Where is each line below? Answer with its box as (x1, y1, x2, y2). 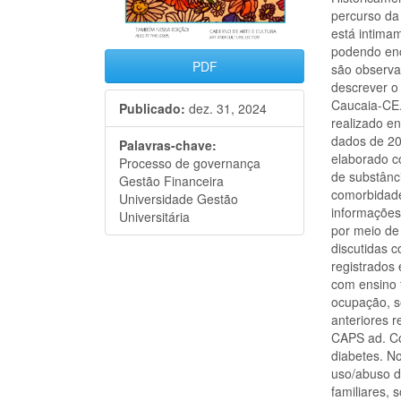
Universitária (119, 207, 190, 226)
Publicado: (119, 98, 185, 117)
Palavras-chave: (119, 135, 217, 154)
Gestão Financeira (119, 171, 224, 190)
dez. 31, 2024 (185, 98, 267, 117)
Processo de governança (119, 153, 260, 172)
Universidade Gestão (119, 189, 238, 208)
